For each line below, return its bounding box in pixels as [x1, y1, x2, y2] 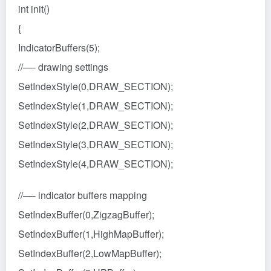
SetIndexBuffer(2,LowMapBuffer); [18, 246, 162, 260]
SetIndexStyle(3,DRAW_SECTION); [18, 137, 173, 151]
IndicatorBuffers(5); [18, 40, 100, 54]
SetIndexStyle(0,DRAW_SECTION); [18, 79, 173, 93]
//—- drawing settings [18, 59, 108, 74]
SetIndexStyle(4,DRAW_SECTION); [18, 156, 173, 171]
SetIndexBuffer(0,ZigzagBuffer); [18, 207, 154, 221]
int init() [18, 1, 50, 16]
